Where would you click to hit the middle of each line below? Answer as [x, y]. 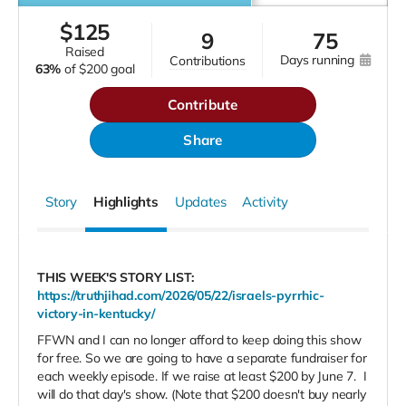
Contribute [203, 105]
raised [90, 52]
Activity [265, 202]
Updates [200, 202]
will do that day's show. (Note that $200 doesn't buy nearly [202, 395]
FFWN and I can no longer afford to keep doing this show [199, 340]
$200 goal [107, 69]
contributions [212, 60]
